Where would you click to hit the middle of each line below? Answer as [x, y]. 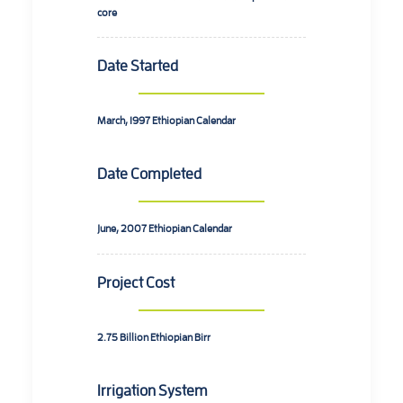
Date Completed [149, 173]
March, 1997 [125, 120]
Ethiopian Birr [180, 336]
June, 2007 [123, 228]
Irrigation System [152, 390]
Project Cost [136, 282]
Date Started [138, 65]
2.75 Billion [124, 336]
